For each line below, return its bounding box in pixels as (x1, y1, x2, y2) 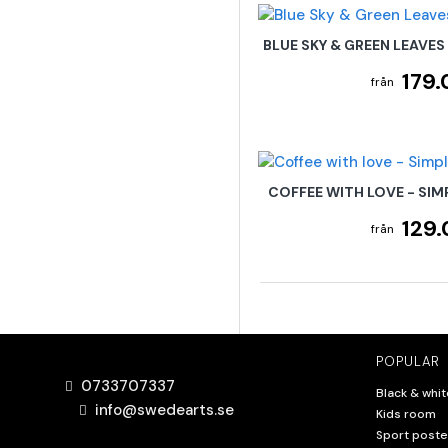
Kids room (376, 406, 436, 423)
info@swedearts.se (95, 400, 234, 421)
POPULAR (376, 353, 440, 371)
